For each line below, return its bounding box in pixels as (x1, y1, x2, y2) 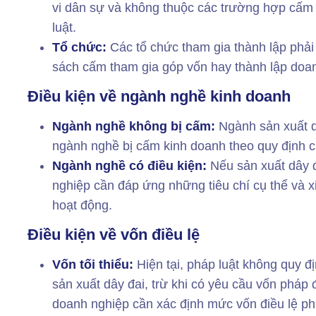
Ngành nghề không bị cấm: (52, 119, 216, 133)
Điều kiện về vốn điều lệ (28, 225, 200, 243)
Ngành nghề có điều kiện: (52, 158, 211, 173)
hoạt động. (52, 197, 113, 212)
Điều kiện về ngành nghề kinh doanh (28, 87, 291, 105)
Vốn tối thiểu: (52, 257, 138, 272)
